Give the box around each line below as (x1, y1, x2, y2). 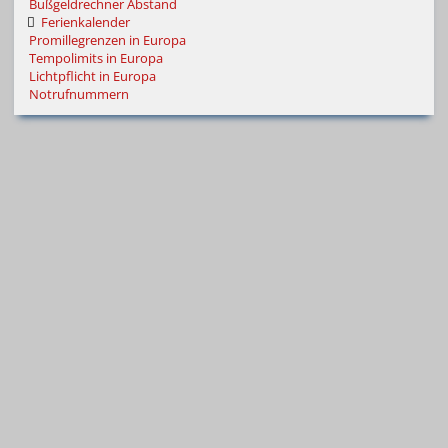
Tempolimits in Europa (29, 49, 163, 68)
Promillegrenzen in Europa (29, 31, 186, 50)
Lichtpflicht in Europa (29, 67, 156, 86)
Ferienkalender (41, 13, 130, 32)
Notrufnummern (29, 85, 129, 104)
